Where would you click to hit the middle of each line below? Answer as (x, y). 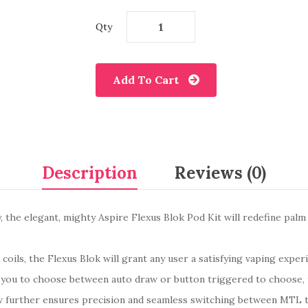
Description (90, 173)
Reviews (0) (220, 173)
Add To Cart (146, 80)
